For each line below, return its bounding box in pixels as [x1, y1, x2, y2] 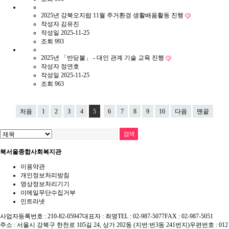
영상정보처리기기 [20, 180, 70, 188]
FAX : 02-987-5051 [165, 213, 213, 220]
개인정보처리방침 [20, 172, 70, 179]
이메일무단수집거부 [20, 189, 76, 196]
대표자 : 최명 [82, 213, 118, 220]
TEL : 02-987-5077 [118, 213, 165, 220]
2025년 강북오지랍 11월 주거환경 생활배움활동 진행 [41, 12, 185, 19]
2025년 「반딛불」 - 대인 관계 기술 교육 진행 [41, 54, 166, 61]
